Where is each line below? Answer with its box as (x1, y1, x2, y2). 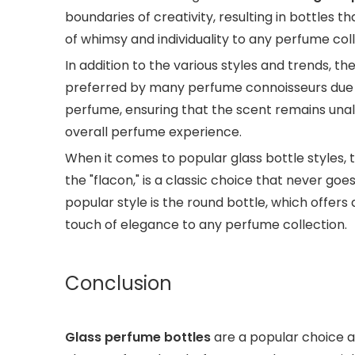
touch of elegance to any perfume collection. (65, 216, 347, 234)
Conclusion (65, 270, 172, 296)
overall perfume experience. (65, 123, 242, 141)
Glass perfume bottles (65, 328, 211, 346)
